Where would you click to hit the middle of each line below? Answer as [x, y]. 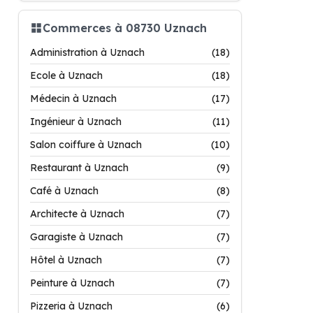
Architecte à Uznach [77, 214]
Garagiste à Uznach [77, 237]
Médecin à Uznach [73, 99]
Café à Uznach [64, 191]
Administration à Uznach [87, 52]
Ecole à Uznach [66, 75]
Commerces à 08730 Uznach [125, 28]
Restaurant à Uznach [79, 168]
